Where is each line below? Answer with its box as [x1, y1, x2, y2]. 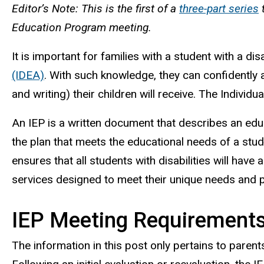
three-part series [179, 2, 259, 16]
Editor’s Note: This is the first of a [12, 2, 179, 16]
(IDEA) [12, 68, 44, 82]
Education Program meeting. [12, 21, 151, 35]
